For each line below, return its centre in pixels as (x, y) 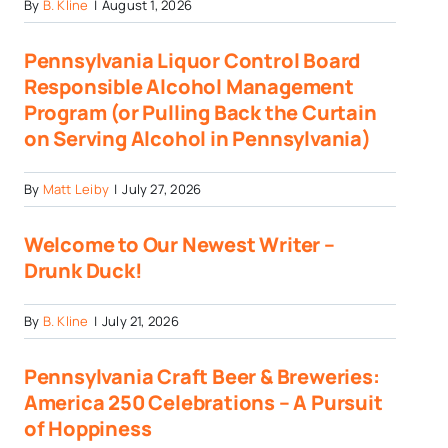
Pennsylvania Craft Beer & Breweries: (201, 376)
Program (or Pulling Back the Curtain (200, 112)
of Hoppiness (87, 428)
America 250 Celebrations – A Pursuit (203, 402)
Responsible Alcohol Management (188, 86)
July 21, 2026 (140, 320)
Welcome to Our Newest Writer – (179, 244)
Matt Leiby (76, 188)
